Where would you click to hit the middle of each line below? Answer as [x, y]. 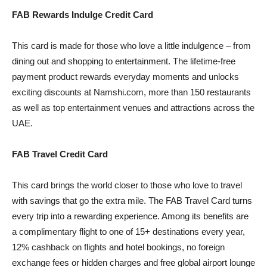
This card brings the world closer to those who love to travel [127, 185]
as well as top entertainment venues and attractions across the [133, 107]
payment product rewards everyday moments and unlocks [125, 76]
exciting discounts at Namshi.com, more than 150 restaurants [131, 92]
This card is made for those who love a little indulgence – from [131, 45]
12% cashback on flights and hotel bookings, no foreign [118, 247]
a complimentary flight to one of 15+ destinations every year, [128, 231]
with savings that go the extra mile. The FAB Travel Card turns [132, 200]
